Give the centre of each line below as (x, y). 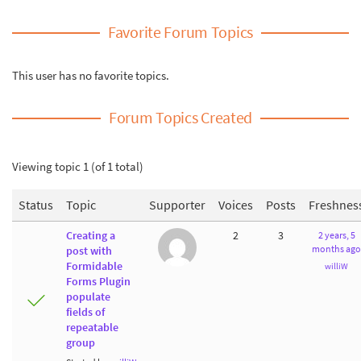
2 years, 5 (336, 234)
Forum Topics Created (180, 117)
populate (88, 297)
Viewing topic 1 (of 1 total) (78, 166)
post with (89, 251)
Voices (236, 204)
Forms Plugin (98, 281)
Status (36, 204)
